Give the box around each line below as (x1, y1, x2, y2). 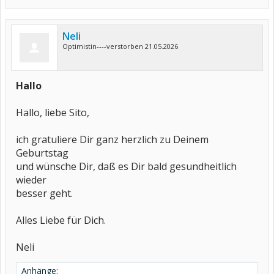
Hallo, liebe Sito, (16, 106, 89, 119)
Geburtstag (16, 146, 68, 160)
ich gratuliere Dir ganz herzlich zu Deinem (16, 133, 209, 146)
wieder (16, 173, 46, 187)
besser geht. (16, 187, 73, 200)
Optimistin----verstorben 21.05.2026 (62, 42, 178, 51)
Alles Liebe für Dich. (16, 213, 106, 227)
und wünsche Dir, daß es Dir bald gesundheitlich (16, 160, 237, 173)
